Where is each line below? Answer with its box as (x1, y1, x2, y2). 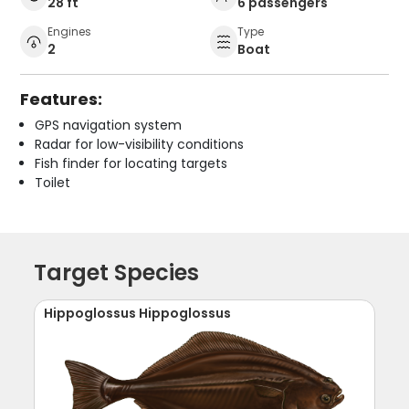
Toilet (35, 173, 71, 193)
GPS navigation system (35, 116, 183, 135)
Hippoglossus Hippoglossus (44, 304, 232, 323)
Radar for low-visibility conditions (35, 135, 245, 154)
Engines (47, 24, 92, 40)
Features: (20, 88, 103, 111)
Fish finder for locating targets (35, 154, 228, 173)
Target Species (34, 257, 200, 288)
